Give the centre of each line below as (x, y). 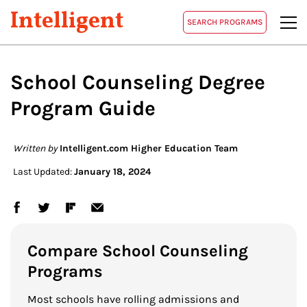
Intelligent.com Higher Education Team (149, 148)
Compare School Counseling (138, 251)
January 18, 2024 (112, 172)
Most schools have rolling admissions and (133, 299)
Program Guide (83, 108)
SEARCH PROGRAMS (225, 22)
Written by (35, 148)
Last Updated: (44, 172)
